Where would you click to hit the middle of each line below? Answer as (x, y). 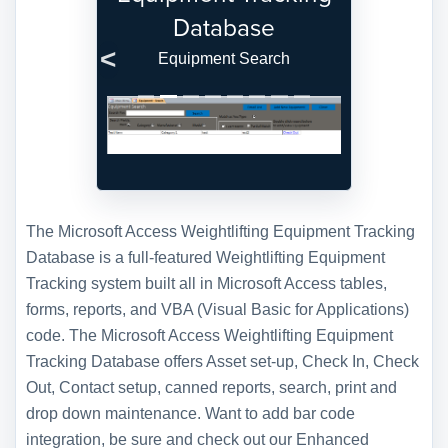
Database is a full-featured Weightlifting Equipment (205, 257)
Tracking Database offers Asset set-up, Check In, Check (222, 361)
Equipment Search (224, 58)
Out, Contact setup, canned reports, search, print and (211, 387)
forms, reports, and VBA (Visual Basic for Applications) (217, 309)
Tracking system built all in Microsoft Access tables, (206, 283)
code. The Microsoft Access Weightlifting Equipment (209, 335)
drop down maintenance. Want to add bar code (190, 413)
